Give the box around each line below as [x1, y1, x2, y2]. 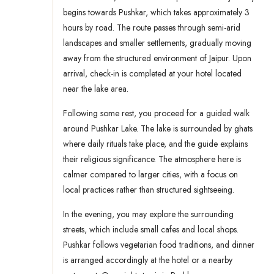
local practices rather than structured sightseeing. [63, 183, 234, 196]
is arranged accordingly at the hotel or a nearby [63, 254, 232, 267]
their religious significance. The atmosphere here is [63, 153, 241, 166]
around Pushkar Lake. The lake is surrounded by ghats [63, 122, 253, 135]
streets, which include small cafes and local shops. [63, 223, 239, 236]
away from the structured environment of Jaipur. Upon [63, 52, 251, 65]
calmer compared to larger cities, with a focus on [63, 168, 238, 181]
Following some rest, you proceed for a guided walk [63, 107, 250, 120]
